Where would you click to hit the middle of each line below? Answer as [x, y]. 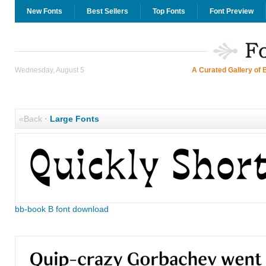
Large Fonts [74, 119]
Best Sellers [107, 11]
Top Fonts [169, 11]
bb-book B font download [61, 209]
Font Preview [231, 11]
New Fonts [44, 11]
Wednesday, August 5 [49, 70]
